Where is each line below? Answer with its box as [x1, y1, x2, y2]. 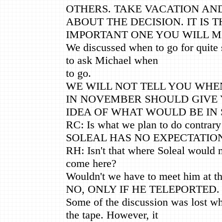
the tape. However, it [66, 208, 158, 221]
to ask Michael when [66, 54, 158, 66]
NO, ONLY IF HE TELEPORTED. [66, 182, 220, 195]
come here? [66, 157, 116, 169]
